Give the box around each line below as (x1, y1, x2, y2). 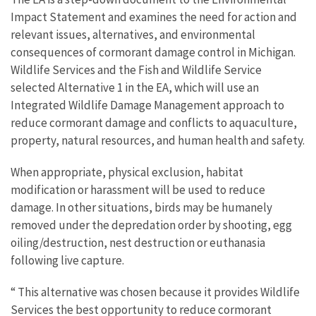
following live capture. (11, 253, 124, 268)
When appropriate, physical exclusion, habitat (11, 164, 243, 180)
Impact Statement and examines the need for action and (11, 9, 297, 25)
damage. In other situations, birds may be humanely (11, 200, 272, 215)
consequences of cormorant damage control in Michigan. (11, 44, 296, 60)
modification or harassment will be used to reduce (11, 182, 265, 197)
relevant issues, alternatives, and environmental (11, 27, 255, 42)
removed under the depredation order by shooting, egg (11, 217, 292, 233)
